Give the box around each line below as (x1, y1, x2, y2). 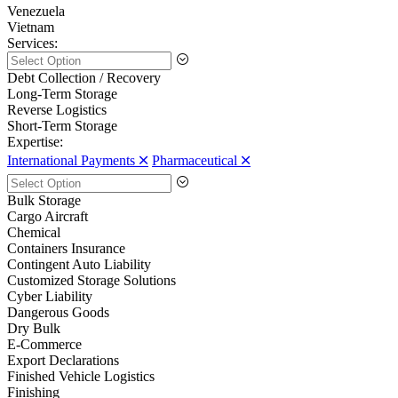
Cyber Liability (7, 289, 92, 305)
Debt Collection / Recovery (7, 70, 161, 86)
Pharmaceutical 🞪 (152, 153, 251, 169)
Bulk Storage (7, 193, 81, 209)
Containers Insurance (7, 241, 125, 257)
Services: (7, 36, 58, 52)
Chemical (7, 225, 60, 241)
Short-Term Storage (7, 118, 117, 134)
